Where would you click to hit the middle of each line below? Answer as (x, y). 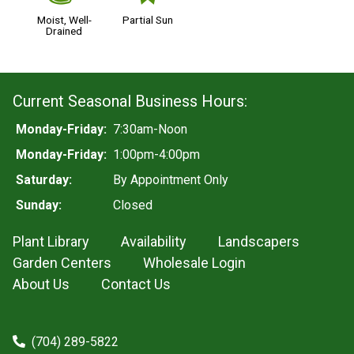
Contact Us (136, 284)
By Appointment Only (171, 180)
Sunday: (39, 205)
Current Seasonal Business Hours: (130, 102)
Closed (133, 205)
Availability (154, 242)
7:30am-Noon (150, 130)
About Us (41, 284)
